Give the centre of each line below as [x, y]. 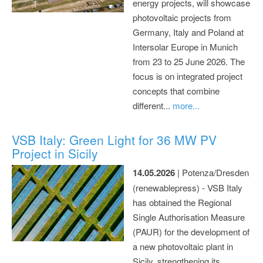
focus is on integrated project [188, 76]
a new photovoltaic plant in [183, 246]
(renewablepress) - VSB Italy [188, 187]
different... [153, 105]
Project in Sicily [55, 153]
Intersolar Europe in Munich [185, 46]
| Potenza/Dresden [212, 172]
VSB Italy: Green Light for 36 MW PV [114, 139]
